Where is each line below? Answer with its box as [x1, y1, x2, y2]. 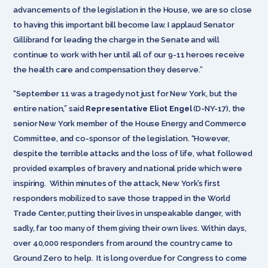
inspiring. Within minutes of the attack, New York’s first [13, 178, 220, 188]
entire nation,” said [13, 103, 86, 113]
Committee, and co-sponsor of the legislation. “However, [13, 133, 230, 143]
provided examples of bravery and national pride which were [13, 163, 242, 173]
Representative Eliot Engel [86, 103, 194, 113]
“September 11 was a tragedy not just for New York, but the [13, 89, 237, 98]
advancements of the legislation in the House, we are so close [13, 5, 252, 14]
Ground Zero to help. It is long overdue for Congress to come [13, 253, 248, 263]
